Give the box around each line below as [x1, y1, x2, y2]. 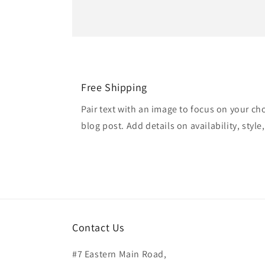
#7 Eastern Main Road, [72, 248, 167, 261]
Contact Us [72, 221, 124, 235]
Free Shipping [81, 80, 147, 95]
